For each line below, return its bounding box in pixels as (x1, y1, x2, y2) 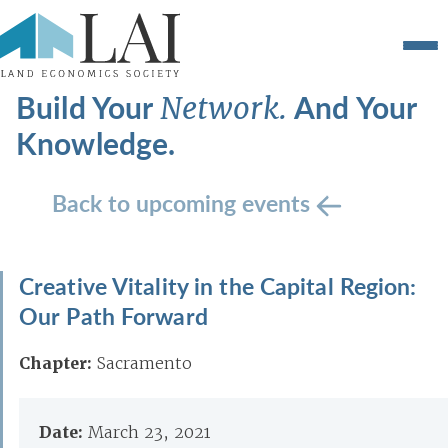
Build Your (16, 86, 160, 128)
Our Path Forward (19, 299, 208, 332)
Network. (159, 89, 295, 128)
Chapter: (19, 353, 92, 374)
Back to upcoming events (52, 186, 316, 219)
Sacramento (97, 353, 192, 373)
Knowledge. (16, 122, 176, 164)
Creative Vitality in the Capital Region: (19, 269, 417, 302)
